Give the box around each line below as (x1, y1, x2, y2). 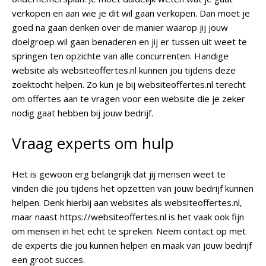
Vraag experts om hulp (12, 132, 174, 154)
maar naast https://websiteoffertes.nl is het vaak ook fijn (12, 211, 244, 223)
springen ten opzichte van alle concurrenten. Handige (12, 50, 229, 62)
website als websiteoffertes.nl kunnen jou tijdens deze (12, 64, 236, 76)
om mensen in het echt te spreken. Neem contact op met (12, 225, 246, 237)
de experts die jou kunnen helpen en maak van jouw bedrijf (12, 239, 252, 251)
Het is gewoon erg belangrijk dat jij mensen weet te (12, 168, 226, 180)
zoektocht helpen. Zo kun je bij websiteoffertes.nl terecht (12, 78, 246, 90)
